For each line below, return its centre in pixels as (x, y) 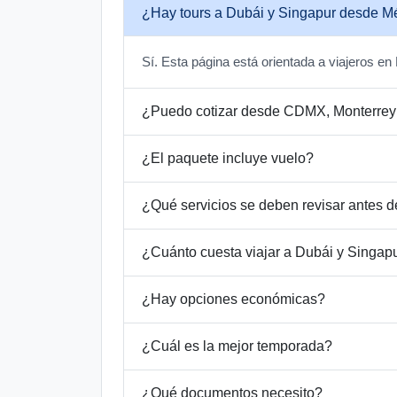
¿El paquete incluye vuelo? (228, 159)
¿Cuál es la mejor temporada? (237, 346)
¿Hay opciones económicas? (234, 300)
